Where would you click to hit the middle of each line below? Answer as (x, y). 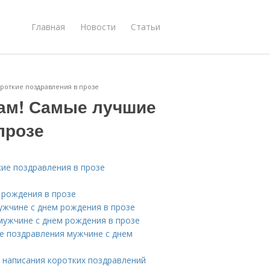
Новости (98, 27)
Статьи (146, 27)
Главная (48, 27)
